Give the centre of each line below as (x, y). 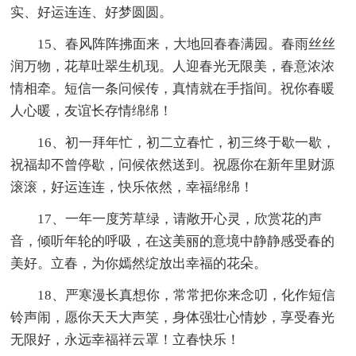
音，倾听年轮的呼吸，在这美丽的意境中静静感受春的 (173, 241)
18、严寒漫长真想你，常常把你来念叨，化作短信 (173, 295)
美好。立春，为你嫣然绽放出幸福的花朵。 (139, 263)
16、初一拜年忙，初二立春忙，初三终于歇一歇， (173, 142)
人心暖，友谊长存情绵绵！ (92, 110)
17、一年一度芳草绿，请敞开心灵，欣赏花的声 (166, 219)
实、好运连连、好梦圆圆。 (92, 12)
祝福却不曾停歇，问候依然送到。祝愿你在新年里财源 (173, 164)
